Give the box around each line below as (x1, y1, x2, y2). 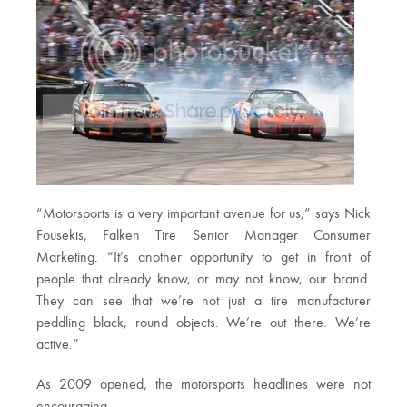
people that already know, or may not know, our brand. (36, 273, 371, 287)
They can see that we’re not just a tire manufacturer (36, 294, 371, 309)
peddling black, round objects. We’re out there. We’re (36, 316, 371, 331)
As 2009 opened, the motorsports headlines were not (36, 378, 371, 392)
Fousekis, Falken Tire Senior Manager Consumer (36, 229, 371, 243)
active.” (36, 338, 79, 352)
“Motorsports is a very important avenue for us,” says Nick (36, 207, 371, 222)
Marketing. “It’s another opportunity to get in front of (36, 251, 371, 265)
